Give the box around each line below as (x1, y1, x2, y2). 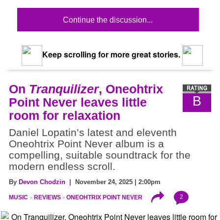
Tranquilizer (29, 82, 99, 96)
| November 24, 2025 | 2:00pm (65, 178, 161, 186)
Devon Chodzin (19, 178, 65, 186)
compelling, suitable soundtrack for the (9, 149, 191, 161)
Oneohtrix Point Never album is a (9, 137, 164, 150)
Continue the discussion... (63, 15, 153, 24)
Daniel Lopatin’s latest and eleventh (9, 126, 177, 138)
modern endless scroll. (9, 160, 115, 172)
